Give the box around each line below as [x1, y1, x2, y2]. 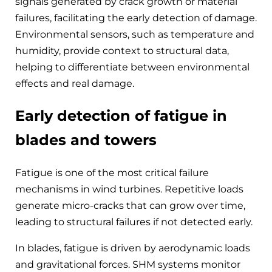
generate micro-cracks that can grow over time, [15, 199, 245, 211]
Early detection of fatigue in [15, 107, 227, 125]
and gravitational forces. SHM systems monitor [15, 258, 240, 270]
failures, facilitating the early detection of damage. [15, 12, 257, 24]
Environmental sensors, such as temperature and [15, 29, 254, 41]
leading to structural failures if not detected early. [15, 216, 253, 228]
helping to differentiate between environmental [15, 61, 250, 73]
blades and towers [15, 131, 157, 149]
